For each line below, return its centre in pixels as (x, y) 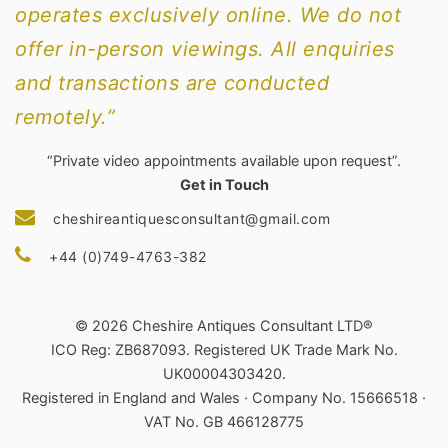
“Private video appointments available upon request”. (224, 160)
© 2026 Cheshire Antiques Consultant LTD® (224, 325)
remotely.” (65, 117)
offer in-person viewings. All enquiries (205, 49)
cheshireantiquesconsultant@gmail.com (191, 218)
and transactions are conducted (172, 83)
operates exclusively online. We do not (208, 15)
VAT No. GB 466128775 (224, 421)
